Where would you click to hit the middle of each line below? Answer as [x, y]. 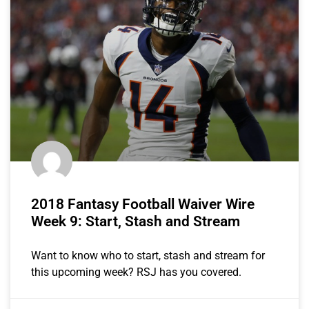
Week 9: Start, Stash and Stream [136, 221]
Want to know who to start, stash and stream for [148, 255]
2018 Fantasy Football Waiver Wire [143, 204]
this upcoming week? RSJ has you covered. [136, 272]
